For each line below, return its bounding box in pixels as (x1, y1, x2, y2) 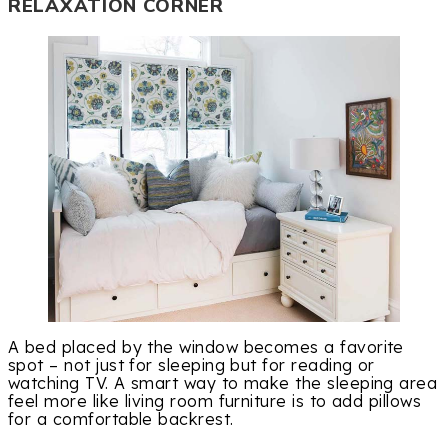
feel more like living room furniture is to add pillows (8, 391, 422, 412)
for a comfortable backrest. (8, 409, 234, 430)
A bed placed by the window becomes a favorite (8, 337, 404, 358)
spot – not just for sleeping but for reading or (8, 355, 375, 376)
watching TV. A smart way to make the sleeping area (8, 373, 438, 394)
